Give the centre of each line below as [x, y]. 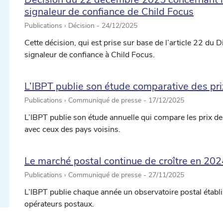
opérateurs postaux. [59, 204]
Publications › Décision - [63, 26]
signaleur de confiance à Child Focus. [90, 55]
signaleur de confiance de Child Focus [109, 12]
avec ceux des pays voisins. [72, 130]
